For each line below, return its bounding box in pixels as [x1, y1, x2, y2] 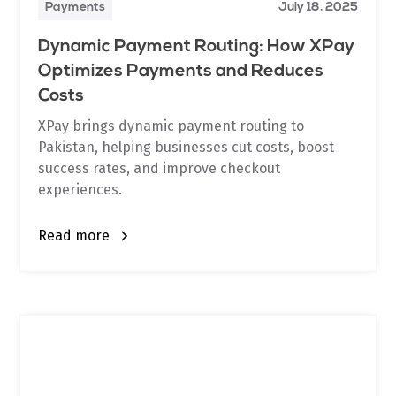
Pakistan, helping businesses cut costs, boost [38, 138, 335, 156]
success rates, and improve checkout [38, 159, 281, 177]
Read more [38, 226, 110, 244]
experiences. [38, 180, 123, 198]
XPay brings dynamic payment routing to [38, 117, 305, 134]
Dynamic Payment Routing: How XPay [38, 37, 355, 56]
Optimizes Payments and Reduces [38, 62, 324, 80]
